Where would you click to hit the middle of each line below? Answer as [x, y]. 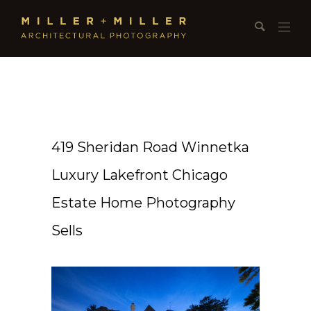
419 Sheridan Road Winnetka [150, 147]
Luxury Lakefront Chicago [140, 175]
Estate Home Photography [143, 202]
